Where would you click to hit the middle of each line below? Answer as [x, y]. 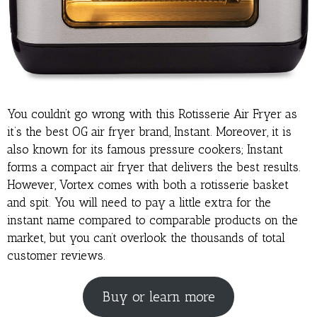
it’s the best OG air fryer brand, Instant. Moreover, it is [149, 131]
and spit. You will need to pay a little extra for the [139, 202]
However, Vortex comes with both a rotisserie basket [148, 184]
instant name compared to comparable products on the [152, 220]
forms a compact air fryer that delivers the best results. [154, 167]
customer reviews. [56, 255]
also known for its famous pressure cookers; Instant [145, 149]
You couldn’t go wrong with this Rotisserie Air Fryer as [152, 114]
